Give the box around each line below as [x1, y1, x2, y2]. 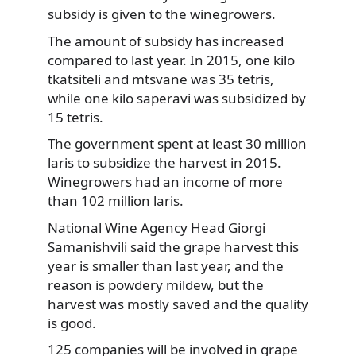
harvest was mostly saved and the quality [48, 294, 308, 313]
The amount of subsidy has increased [48, 31, 284, 50]
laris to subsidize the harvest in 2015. [48, 153, 281, 172]
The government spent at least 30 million [48, 134, 307, 153]
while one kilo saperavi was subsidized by [48, 88, 306, 107]
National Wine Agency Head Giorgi [48, 218, 265, 237]
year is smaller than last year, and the [48, 256, 284, 275]
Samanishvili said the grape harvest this [48, 237, 299, 256]
